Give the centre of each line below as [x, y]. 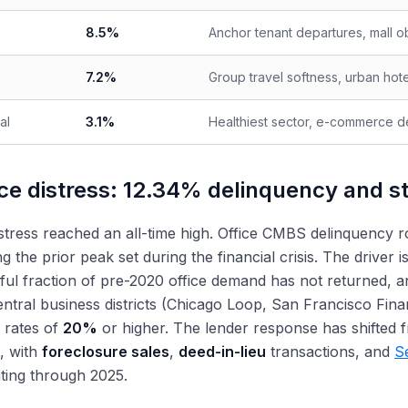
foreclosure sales [106, 352]
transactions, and [330, 352]
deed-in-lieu [222, 352]
